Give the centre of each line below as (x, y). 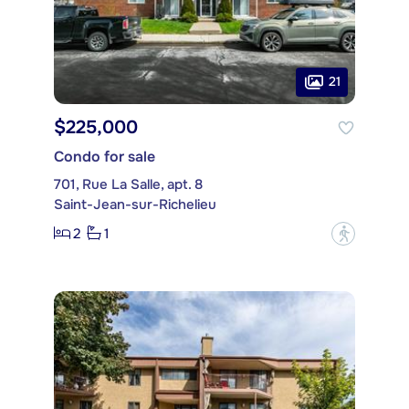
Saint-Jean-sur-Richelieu (135, 204)
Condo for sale (105, 156)
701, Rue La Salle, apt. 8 (128, 184)
